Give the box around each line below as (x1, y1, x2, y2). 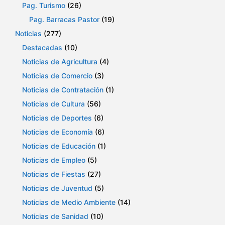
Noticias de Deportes (22, 114, 92, 123)
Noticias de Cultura (22, 99, 85, 108)
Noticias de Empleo (22, 156, 85, 165)
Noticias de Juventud (22, 184, 92, 193)
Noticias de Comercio (22, 71, 92, 80)
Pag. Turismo (22, 1, 65, 10)
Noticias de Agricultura (22, 57, 97, 66)
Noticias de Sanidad (22, 212, 88, 221)
